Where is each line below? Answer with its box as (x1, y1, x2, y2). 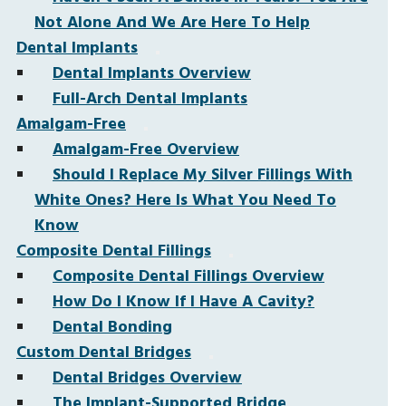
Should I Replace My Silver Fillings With (53, 162, 353, 188)
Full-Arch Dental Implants (53, 86, 247, 112)
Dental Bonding (53, 314, 172, 341)
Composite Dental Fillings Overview (53, 264, 324, 290)
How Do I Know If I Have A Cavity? (53, 289, 314, 315)
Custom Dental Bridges (16, 340, 191, 366)
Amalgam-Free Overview (53, 137, 239, 163)
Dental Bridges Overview (53, 365, 242, 391)
